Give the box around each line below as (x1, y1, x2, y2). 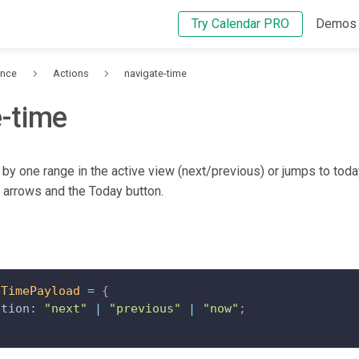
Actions (52, 67, 89, 80)
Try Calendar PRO (192, 16, 289, 31)
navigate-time (124, 67, 188, 80)
